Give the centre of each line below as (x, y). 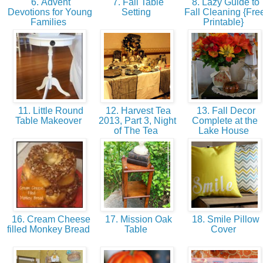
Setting (137, 12)
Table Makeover (50, 121)
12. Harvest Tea (137, 111)
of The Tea (137, 131)
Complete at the (225, 121)
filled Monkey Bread (50, 230)
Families (50, 22)
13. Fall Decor (225, 111)
